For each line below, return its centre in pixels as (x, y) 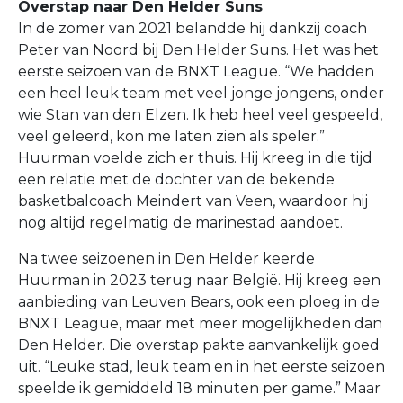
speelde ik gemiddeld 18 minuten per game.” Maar (199, 388)
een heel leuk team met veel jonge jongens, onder (201, 93)
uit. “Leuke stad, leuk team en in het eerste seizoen (201, 367)
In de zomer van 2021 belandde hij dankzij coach (193, 28)
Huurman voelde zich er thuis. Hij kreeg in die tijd (195, 158)
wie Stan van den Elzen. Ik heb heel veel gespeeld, (200, 115)
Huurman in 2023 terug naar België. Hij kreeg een (199, 280)
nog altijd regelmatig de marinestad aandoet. (180, 223)
